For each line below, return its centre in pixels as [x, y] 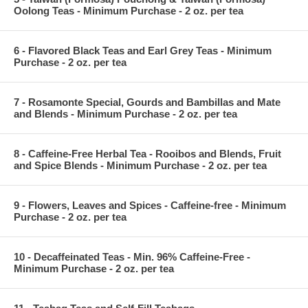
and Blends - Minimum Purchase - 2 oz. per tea [125, 113]
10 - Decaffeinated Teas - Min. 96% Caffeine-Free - [132, 256]
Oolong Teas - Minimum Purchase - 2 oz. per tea [129, 10]
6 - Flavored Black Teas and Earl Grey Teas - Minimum [143, 50]
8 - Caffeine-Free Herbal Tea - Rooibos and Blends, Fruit [147, 153]
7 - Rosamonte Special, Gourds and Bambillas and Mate [147, 102]
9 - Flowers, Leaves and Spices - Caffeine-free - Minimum [150, 205]
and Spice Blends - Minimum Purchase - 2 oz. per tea [140, 165]
